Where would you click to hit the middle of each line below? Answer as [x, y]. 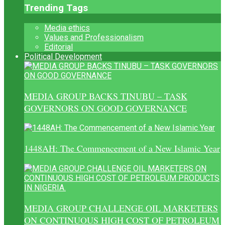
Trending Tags [56, 8]
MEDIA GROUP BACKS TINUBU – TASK [106, 96]
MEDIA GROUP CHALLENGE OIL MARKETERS [121, 208]
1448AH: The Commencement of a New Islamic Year [122, 148]
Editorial [59, 47]
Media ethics [67, 28]
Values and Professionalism [94, 37]
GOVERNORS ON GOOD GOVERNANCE [105, 108]
